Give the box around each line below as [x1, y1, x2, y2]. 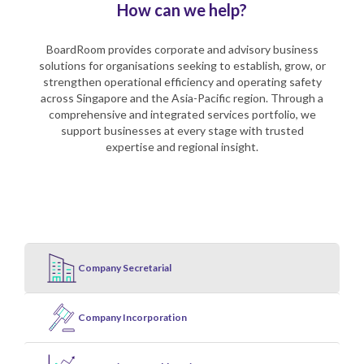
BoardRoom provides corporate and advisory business [45, 41, 318, 56]
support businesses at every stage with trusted [60, 123, 304, 137]
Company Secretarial [78, 262, 171, 275]
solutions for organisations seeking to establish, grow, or [38, 58, 326, 72]
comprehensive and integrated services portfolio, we [48, 106, 316, 121]
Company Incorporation [78, 311, 187, 324]
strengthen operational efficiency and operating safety [42, 74, 322, 89]
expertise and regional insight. [106, 139, 258, 154]
